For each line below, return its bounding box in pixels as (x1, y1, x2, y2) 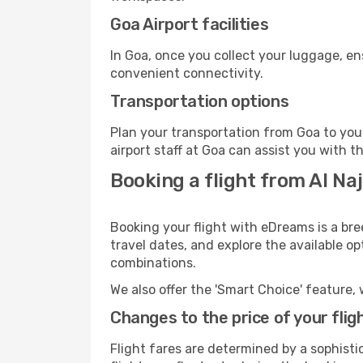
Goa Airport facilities (110, 15, 269, 34)
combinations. (110, 255, 196, 271)
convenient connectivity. (110, 66, 263, 81)
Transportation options (110, 92, 289, 111)
